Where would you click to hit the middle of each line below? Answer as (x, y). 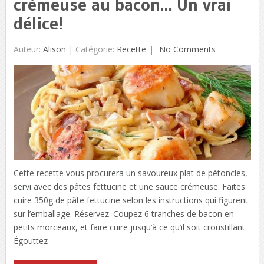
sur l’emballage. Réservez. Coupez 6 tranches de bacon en (123, 213)
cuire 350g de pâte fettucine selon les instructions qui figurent (131, 200)
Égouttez (30, 240)
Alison (54, 49)
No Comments (186, 49)
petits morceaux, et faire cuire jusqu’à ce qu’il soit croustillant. (130, 227)
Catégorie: (96, 49)
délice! (38, 24)
